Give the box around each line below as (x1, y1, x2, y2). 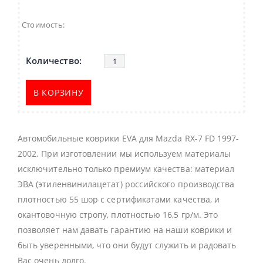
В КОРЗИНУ (33, 87, 84, 99)
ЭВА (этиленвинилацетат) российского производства (18, 178, 235, 190)
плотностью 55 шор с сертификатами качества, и (18, 194, 220, 205)
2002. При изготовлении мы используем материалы (18, 148, 231, 160)
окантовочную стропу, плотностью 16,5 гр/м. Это (18, 209, 218, 221)
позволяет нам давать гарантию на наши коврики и (18, 224, 232, 236)
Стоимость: (22, 19, 65, 31)
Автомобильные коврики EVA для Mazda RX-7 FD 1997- (18, 133, 240, 144)
